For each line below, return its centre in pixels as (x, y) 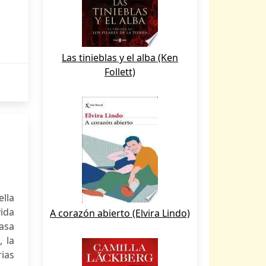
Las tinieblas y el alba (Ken (120, 58)
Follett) (120, 72)
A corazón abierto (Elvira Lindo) (120, 213)
